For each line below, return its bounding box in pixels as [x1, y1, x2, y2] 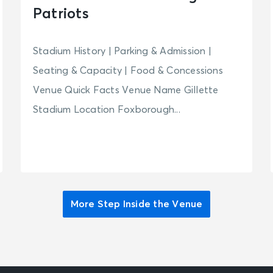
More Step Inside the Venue [70, 199, 203, 210]
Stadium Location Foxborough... [32, 105, 180, 115]
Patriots [32, 7, 89, 22]
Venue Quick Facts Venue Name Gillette [32, 85, 219, 96]
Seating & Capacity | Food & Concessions [32, 66, 223, 76]
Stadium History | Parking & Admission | [32, 46, 211, 57]
